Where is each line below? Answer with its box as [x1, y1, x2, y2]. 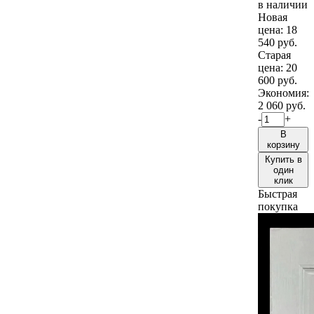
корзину [266, 139, 300, 150]
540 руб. [258, 36, 297, 48]
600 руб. [258, 74, 297, 86]
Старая [258, 48, 291, 61]
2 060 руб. [258, 99, 306, 111]
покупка [258, 200, 298, 212]
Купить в [264, 153, 302, 165]
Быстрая [258, 187, 297, 200]
